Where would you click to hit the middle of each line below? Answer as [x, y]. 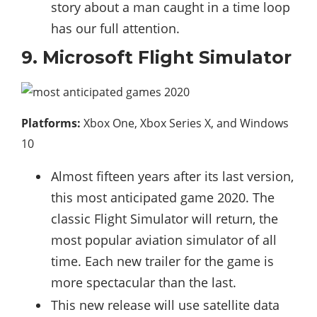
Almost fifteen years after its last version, [172, 176]
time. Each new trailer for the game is [162, 261]
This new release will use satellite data [165, 305]
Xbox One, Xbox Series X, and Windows [185, 123]
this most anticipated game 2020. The [163, 197]
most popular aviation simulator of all [164, 240]
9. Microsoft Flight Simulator [156, 57]
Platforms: [51, 123]
